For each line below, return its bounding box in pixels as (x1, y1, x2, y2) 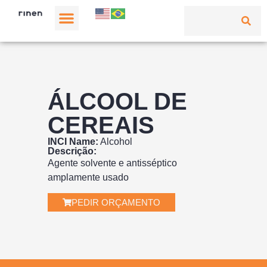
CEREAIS (48, 112, 154, 138)
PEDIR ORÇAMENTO (72, 197, 160, 208)
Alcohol (98, 136, 132, 147)
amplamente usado (48, 172, 129, 182)
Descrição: (48, 146, 97, 156)
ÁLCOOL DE (48, 88, 187, 114)
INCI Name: (48, 136, 98, 147)
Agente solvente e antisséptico (48, 158, 177, 168)
